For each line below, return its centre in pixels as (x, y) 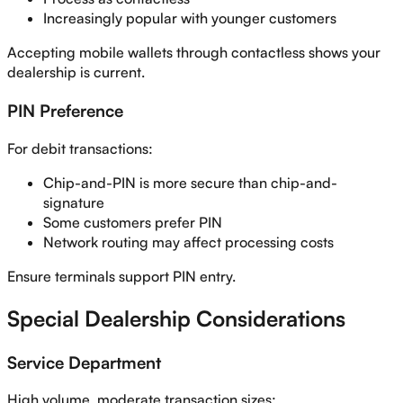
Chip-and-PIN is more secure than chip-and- (190, 182)
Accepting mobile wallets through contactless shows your (194, 53)
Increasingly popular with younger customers (190, 18)
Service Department (84, 362)
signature (74, 202)
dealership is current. (76, 72)
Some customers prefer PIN (133, 222)
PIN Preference (65, 111)
